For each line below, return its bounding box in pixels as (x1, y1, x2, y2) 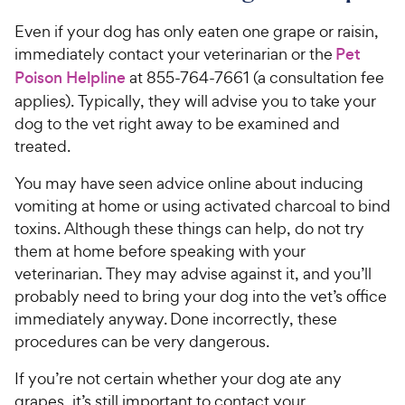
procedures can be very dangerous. (14, 330, 273, 352)
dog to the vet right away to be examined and (14, 112, 340, 134)
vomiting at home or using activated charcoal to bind (14, 194, 391, 216)
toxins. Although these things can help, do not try (14, 217, 364, 239)
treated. (14, 135, 77, 156)
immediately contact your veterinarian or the (14, 42, 335, 64)
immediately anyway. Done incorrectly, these (14, 307, 337, 329)
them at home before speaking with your (14, 240, 306, 261)
